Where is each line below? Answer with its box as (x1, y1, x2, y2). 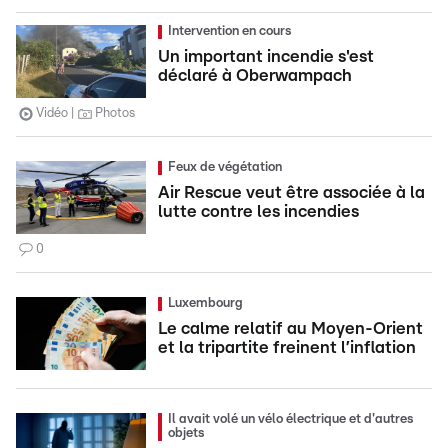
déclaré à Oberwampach (158, 67, 352, 84)
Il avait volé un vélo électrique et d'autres (168, 413, 413, 426)
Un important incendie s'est (158, 48, 374, 65)
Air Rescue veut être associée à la (158, 184, 425, 201)
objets (168, 427, 204, 440)
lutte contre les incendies (158, 203, 359, 220)
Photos (95, 107, 135, 120)
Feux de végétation (168, 161, 282, 174)
